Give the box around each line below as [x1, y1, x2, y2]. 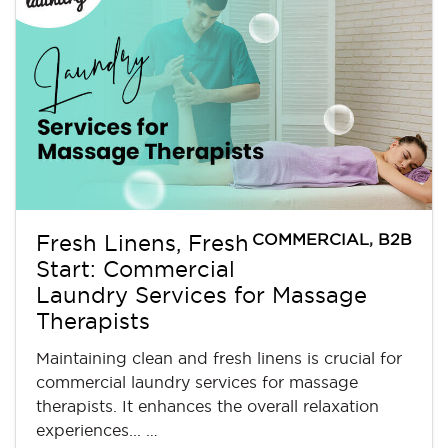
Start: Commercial [36, 256, 235, 281]
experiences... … [36, 420, 158, 439]
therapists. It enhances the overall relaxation [36, 396, 379, 415]
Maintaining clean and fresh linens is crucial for [36, 348, 402, 367]
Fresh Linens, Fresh [36, 230, 249, 255]
